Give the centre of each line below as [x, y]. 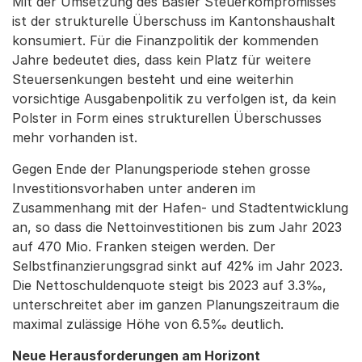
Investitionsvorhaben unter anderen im [134, 188]
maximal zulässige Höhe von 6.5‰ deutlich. [148, 324]
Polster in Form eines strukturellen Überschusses [167, 118]
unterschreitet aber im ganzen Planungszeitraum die [176, 305]
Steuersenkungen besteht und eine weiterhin [153, 79]
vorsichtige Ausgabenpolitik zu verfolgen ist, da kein [174, 99]
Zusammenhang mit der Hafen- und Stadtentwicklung [180, 208]
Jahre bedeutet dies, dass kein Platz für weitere [162, 60]
